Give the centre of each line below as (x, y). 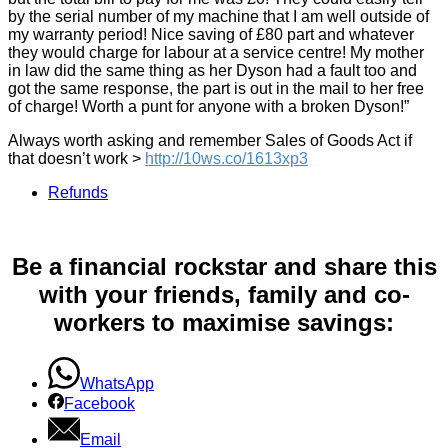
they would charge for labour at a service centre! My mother (216, 52)
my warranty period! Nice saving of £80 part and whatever (211, 34)
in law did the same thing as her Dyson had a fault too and (212, 70)
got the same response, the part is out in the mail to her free (216, 88)
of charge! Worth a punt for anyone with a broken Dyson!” (208, 106)
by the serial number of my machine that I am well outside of (218, 16)
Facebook (99, 403)
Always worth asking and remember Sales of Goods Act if (210, 140)
